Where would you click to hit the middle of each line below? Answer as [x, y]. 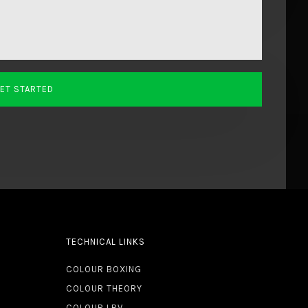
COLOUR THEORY [104, 289]
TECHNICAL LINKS [105, 242]
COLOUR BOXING [103, 269]
